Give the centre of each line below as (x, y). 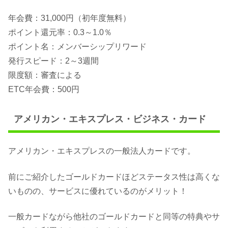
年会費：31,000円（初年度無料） (69, 18)
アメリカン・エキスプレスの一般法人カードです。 (102, 151)
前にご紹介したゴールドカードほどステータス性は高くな (114, 177)
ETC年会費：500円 (44, 89)
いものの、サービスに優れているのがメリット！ (98, 191)
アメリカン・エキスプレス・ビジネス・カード (110, 119)
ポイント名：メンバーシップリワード (77, 46)
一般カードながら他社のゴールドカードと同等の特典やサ (114, 216)
